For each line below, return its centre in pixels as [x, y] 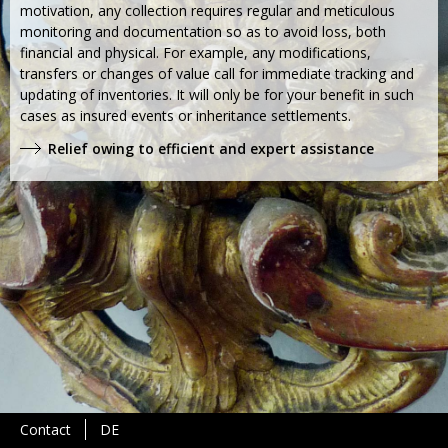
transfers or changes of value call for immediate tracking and [217, 73]
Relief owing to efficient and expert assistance [211, 148]
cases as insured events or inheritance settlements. [185, 115]
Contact [45, 429]
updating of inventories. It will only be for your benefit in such [217, 94]
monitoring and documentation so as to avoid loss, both [203, 31]
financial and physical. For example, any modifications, [195, 52]
